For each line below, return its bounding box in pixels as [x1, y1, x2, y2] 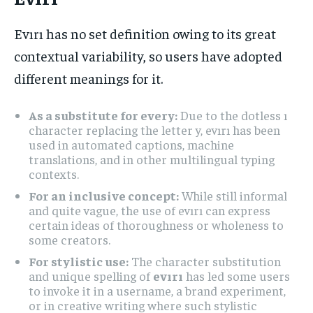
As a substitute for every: [29, 106, 177, 123]
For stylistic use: [29, 252, 129, 269]
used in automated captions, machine [29, 136, 234, 152]
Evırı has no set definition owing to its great [14, 24, 276, 42]
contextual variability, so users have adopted [14, 46, 282, 64]
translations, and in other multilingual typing [29, 150, 275, 167]
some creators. [29, 231, 110, 247]
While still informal [179, 187, 287, 203]
